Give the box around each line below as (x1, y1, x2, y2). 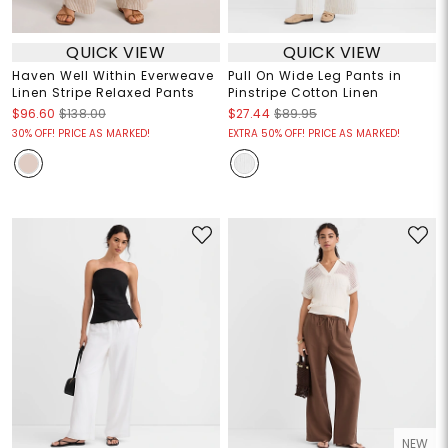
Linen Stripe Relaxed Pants (11, 84, 195, 102)
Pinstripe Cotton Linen (228, 84, 379, 102)
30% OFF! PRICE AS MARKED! (11, 126, 150, 142)
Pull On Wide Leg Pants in (228, 67, 402, 85)
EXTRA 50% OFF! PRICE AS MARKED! (228, 126, 400, 142)
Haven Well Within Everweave (11, 67, 214, 85)
